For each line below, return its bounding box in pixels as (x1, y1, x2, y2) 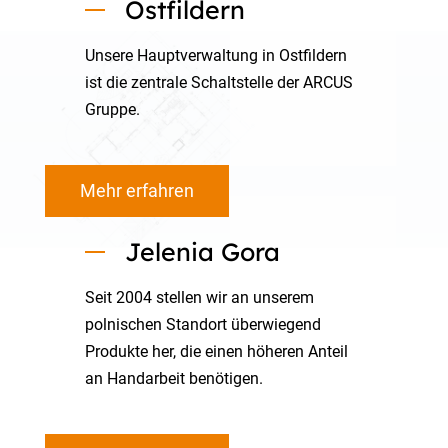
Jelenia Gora (124, 236, 280, 267)
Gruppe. (84, 100, 140, 119)
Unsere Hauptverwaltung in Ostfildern (84, 46, 347, 65)
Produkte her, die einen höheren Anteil (84, 342, 348, 361)
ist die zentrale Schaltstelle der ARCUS (84, 73, 353, 92)
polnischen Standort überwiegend (84, 315, 321, 334)
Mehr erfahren (79, 180, 194, 201)
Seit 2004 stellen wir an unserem (84, 288, 314, 307)
